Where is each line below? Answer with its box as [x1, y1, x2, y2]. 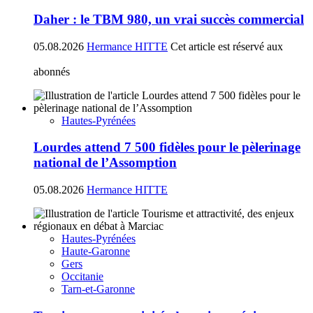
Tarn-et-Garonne [61, 283, 135, 296]
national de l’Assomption [34, 155, 177, 170]
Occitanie [61, 270, 103, 283]
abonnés [34, 65, 70, 78]
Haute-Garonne [61, 245, 130, 258]
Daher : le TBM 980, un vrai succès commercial [34, 11, 304, 27]
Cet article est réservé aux [170, 40, 283, 52]
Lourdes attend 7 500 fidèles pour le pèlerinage [34, 140, 300, 155]
